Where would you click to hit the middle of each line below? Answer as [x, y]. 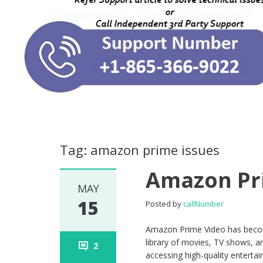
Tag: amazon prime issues [140, 150]
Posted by [165, 204]
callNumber [204, 204]
